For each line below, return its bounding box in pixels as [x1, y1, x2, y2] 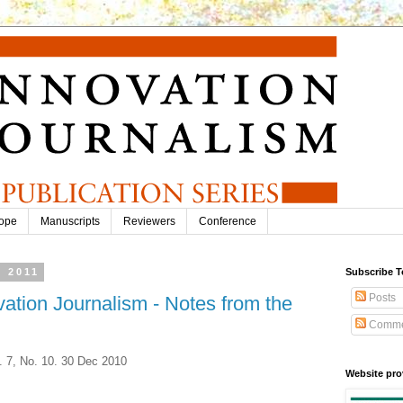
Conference [199, 215, 256, 228]
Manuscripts [40, 215, 100, 228]
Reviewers [123, 215, 175, 228]
